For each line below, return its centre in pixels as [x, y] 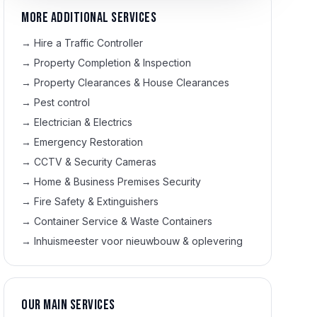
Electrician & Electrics [83, 122]
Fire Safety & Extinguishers [97, 201]
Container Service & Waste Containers [123, 221]
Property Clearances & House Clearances [132, 82]
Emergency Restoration [89, 142]
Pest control [62, 102]
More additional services [89, 18]
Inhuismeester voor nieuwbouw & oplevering [139, 241]
